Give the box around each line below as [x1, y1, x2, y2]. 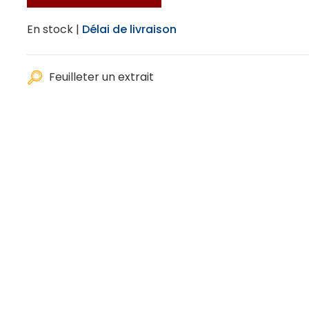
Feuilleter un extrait [49, 69, 154, 85]
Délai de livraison [82, 21, 177, 37]
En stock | [27, 21, 79, 37]
